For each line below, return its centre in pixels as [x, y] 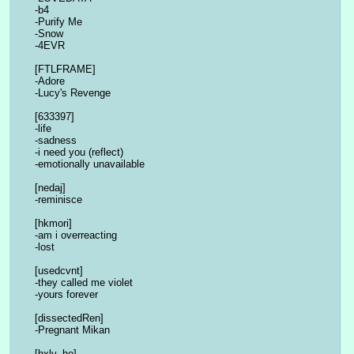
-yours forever [66, 295]
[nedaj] [50, 188]
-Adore [50, 81]
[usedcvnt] [59, 271]
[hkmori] [53, 224]
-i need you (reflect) [79, 153]
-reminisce [58, 200]
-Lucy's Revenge [73, 93]
